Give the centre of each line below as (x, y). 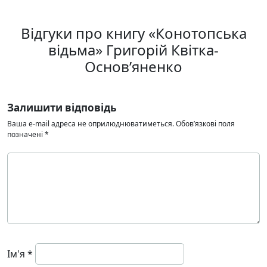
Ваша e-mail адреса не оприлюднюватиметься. (91, 124)
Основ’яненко (133, 66)
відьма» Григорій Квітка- (133, 50)
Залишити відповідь (62, 108)
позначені (26, 134)
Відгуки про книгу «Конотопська (133, 33)
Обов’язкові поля (205, 124)
